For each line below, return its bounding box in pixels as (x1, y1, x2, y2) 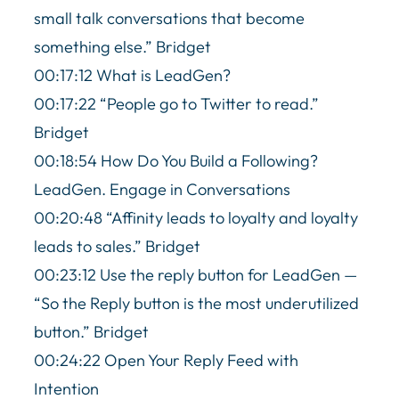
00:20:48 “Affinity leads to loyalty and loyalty (34, 207, 358, 228)
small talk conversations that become (34, 7, 305, 28)
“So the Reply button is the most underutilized (34, 292, 359, 313)
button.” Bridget (34, 321, 149, 342)
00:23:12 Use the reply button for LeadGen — (34, 264, 357, 285)
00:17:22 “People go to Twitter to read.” (34, 93, 319, 114)
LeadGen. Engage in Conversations (34, 178, 290, 199)
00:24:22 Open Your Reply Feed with (34, 349, 298, 370)
